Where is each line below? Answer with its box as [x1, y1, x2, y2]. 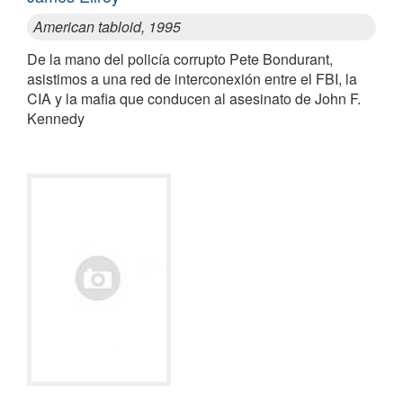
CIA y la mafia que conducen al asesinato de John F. [27, 88, 361, 110]
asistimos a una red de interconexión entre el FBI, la [27, 68, 357, 90]
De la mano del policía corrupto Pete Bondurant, [27, 49, 333, 70]
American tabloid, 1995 [33, 16, 181, 38]
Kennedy [27, 108, 85, 130]
